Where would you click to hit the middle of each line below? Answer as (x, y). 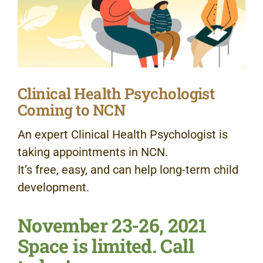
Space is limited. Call (106, 246)
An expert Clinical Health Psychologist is (123, 135)
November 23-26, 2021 (112, 225)
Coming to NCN (72, 110)
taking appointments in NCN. (93, 152)
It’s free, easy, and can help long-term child (128, 170)
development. (53, 188)
